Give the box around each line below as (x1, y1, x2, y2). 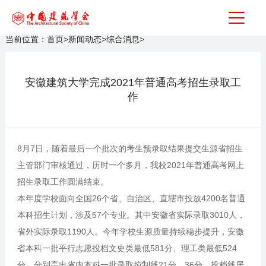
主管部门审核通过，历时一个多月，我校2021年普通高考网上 (17, 160, 244, 170)
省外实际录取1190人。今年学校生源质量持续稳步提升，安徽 (17, 227, 244, 236)
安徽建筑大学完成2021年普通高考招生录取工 (25, 77, 241, 88)
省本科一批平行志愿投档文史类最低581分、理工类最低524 (17, 243, 237, 253)
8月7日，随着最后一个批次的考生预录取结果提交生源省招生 (17, 144, 243, 153)
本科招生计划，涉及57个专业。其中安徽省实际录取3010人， (17, 210, 245, 220)
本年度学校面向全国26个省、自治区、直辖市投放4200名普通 (17, 194, 245, 203)
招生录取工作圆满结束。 (17, 177, 109, 186)
